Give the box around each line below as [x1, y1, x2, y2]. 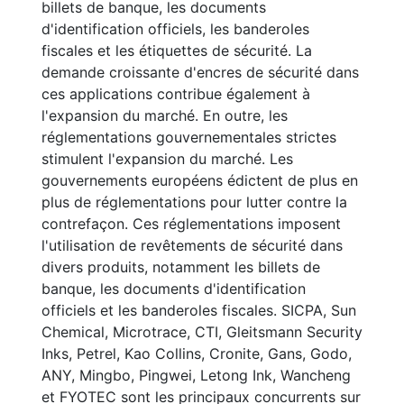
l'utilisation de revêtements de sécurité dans [41, 236, 343, 254]
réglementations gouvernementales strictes [41, 128, 336, 146]
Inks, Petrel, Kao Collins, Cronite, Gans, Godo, [41, 344, 352, 363]
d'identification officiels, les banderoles [41, 20, 309, 38]
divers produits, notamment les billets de [41, 258, 320, 276]
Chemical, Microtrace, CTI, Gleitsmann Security [41, 323, 363, 341]
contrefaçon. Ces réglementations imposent [41, 215, 341, 233]
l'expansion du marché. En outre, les [41, 106, 288, 124]
